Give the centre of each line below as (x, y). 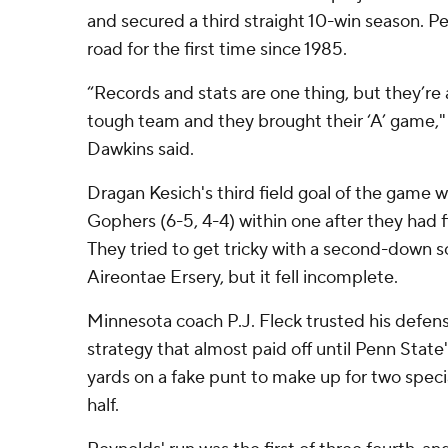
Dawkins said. (140, 149)
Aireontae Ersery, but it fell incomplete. (242, 277)
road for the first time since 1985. (217, 49)
